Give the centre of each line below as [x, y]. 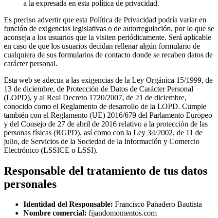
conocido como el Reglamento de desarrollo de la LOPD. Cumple [105, 106]
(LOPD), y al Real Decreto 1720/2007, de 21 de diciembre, [95, 97]
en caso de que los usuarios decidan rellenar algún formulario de [102, 46]
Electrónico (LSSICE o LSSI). [51, 150]
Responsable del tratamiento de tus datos [106, 171]
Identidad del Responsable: [68, 204]
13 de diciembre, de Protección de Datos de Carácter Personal [99, 89]
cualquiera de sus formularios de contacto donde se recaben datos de [108, 54]
